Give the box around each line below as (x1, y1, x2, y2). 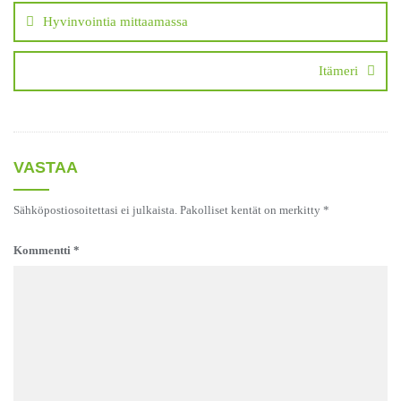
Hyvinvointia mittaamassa (43, 14, 188, 30)
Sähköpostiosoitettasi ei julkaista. (13, 203, 177, 218)
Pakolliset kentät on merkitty (180, 203, 323, 218)
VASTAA (13, 158, 78, 177)
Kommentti (13, 243, 73, 258)
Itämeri (319, 64, 358, 79)
